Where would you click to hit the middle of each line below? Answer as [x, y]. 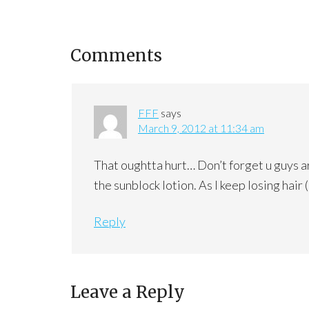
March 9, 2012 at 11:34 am [201, 128]
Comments [116, 56]
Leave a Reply [128, 292]
